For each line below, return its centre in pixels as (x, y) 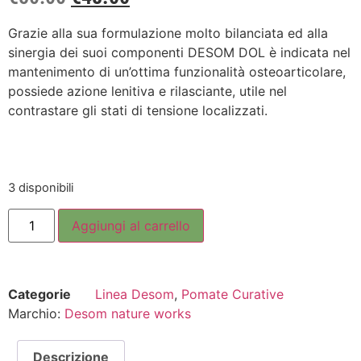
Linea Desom (135, 294)
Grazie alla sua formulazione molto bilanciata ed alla (168, 33)
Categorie (39, 294)
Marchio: (36, 313)
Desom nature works (128, 313)
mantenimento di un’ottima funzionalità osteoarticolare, (177, 72)
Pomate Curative (232, 294)
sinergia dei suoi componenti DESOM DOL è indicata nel (179, 53)
